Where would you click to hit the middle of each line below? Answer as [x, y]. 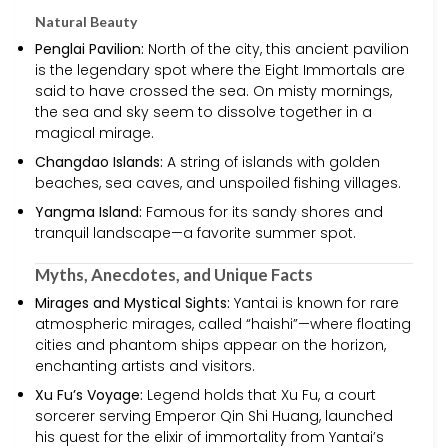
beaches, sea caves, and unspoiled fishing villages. [218, 182]
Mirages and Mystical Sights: [132, 302]
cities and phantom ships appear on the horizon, [210, 344]
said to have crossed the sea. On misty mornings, [213, 90]
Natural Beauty [86, 21]
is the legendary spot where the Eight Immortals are [220, 69]
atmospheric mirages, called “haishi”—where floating [223, 323]
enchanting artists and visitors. [145, 365]
